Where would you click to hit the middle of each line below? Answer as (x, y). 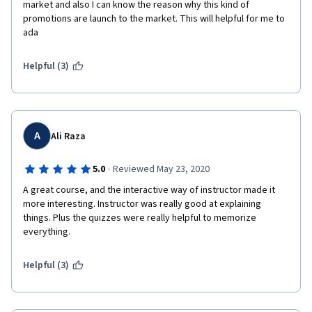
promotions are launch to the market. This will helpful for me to (154, 19)
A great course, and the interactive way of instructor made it (149, 190)
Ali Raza (68, 136)
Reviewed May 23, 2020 (161, 169)
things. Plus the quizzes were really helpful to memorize (140, 218)
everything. (49, 232)
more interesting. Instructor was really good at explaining (142, 204)
